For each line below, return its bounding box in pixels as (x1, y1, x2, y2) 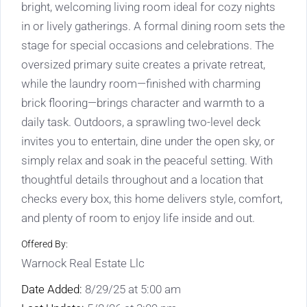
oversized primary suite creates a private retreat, (21, 58, 265, 72)
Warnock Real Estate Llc (21, 256, 145, 271)
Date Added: (21, 282, 82, 297)
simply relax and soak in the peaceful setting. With (21, 153, 273, 168)
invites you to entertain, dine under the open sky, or (21, 134, 275, 149)
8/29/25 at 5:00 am (82, 282, 181, 297)
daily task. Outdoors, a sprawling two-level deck (21, 115, 260, 130)
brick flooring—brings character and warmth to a (21, 96, 265, 110)
